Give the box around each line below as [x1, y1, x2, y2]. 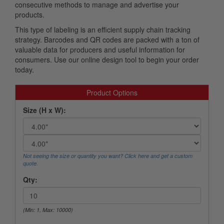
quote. [23, 159, 38, 167]
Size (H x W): [23, 105, 66, 115]
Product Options [86, 87, 137, 98]
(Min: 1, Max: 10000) [23, 206, 73, 214]
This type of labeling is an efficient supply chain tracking [15, 24, 190, 35]
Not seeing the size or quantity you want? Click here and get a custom [23, 152, 192, 160]
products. [15, 9, 44, 20]
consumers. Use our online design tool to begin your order [15, 54, 199, 65]
